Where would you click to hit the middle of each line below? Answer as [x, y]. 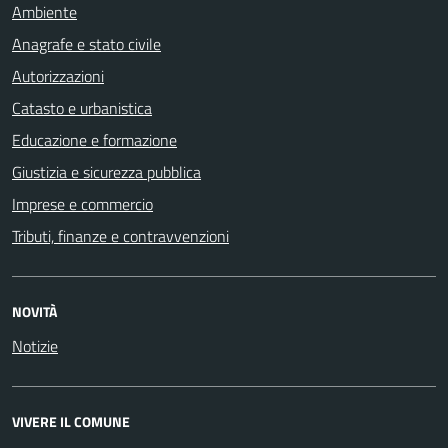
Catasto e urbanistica [82, 107]
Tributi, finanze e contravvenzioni [120, 235]
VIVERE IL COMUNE [71, 421]
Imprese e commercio [82, 203]
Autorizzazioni [58, 75]
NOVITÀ [34, 311]
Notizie [35, 345]
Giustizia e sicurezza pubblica [106, 171]
